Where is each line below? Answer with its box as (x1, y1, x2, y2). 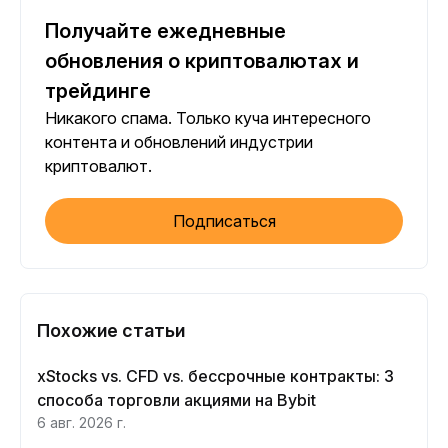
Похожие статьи (37, 320, 185, 341)
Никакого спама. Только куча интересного (45, 108, 371, 128)
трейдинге (45, 79, 151, 103)
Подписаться (172, 211, 276, 231)
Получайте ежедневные (45, 19, 286, 43)
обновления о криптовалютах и (45, 49, 359, 73)
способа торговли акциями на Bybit (37, 390, 316, 410)
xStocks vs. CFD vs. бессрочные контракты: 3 (37, 366, 394, 386)
